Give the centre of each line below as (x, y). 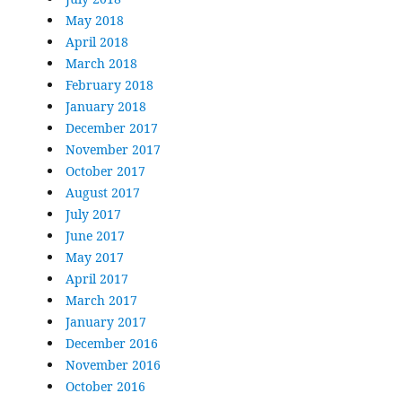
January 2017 (105, 322)
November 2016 (113, 365)
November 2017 (113, 150)
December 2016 (111, 344)
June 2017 (95, 236)
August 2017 (102, 193)
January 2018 (105, 107)
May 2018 (94, 21)
